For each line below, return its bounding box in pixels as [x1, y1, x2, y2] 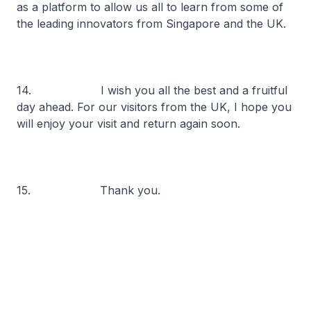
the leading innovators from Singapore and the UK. [17, 17, 286, 31]
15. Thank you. [17, 183, 160, 197]
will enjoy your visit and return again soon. [17, 117, 244, 131]
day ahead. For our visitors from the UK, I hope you [17, 100, 292, 114]
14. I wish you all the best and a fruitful [17, 83, 287, 97]
